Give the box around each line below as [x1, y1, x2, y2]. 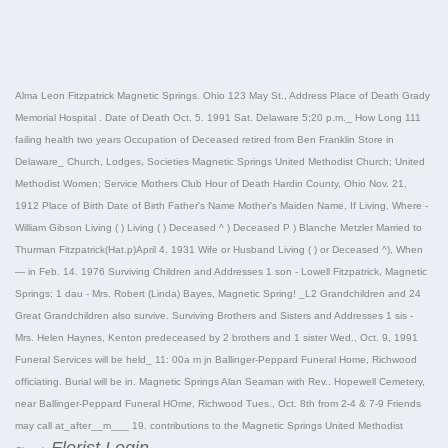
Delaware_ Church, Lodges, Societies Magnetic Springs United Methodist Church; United [15, 155, 425, 167]
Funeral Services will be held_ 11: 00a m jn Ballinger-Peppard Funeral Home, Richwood [15, 353, 417, 365]
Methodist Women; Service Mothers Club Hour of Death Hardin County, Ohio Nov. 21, [15, 177, 407, 189]
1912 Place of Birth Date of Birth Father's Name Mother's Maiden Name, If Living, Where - [15, 199, 428, 211]
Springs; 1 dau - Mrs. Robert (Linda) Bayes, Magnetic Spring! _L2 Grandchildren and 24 [15, 287, 421, 299]
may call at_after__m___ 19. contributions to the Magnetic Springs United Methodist [15, 419, 403, 431]
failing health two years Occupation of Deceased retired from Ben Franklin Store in [15, 133, 394, 145]
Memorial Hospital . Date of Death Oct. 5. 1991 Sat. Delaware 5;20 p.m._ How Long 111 [15, 111, 421, 123]
